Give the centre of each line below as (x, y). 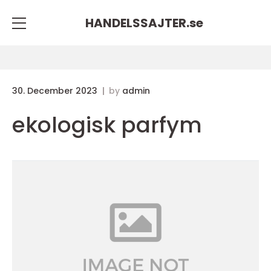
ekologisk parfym (107, 125)
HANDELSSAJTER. (137, 23)
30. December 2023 (56, 91)
